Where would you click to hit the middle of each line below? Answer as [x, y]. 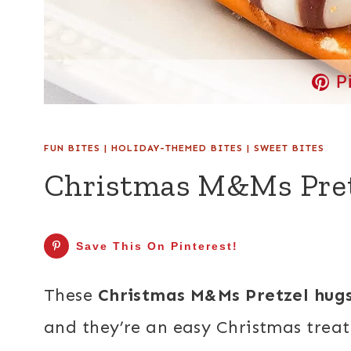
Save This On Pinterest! [157, 246]
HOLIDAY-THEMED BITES [177, 148]
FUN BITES [72, 148]
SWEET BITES [289, 148]
